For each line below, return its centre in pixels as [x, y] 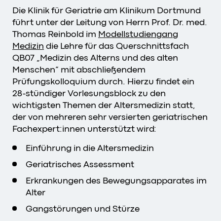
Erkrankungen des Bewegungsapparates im [116, 180]
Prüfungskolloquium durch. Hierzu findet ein [103, 81]
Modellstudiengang [138, 34]
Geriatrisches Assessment [80, 164]
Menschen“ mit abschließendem [79, 69]
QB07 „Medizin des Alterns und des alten [95, 57]
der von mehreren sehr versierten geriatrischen [110, 117]
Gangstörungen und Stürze [83, 208]
